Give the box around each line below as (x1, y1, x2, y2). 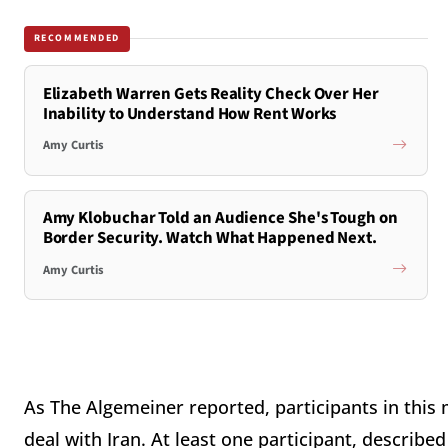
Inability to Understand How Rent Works (42, 101, 337, 126)
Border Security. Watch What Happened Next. (42, 226, 378, 251)
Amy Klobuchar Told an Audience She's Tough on (42, 206, 398, 231)
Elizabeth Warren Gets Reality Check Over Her (42, 81, 379, 106)
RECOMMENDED (33, 31, 121, 46)
